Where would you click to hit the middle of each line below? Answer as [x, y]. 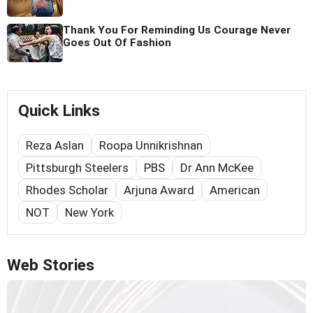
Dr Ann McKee [217, 167]
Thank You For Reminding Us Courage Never [177, 30]
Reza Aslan [55, 145]
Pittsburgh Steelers [77, 167]
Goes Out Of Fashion [117, 42]
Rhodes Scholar [67, 190]
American [235, 190]
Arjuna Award [159, 190]
